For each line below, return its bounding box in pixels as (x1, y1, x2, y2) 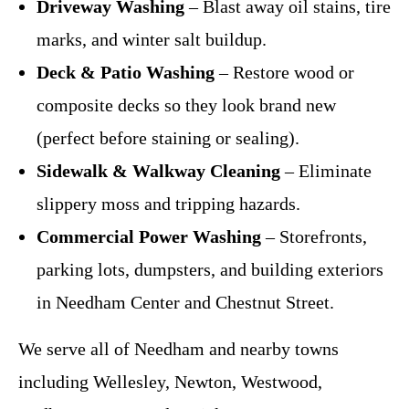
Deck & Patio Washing (37, 62, 215, 83)
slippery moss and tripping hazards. (37, 194, 300, 215)
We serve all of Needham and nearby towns (18, 339, 339, 360)
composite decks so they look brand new (37, 95, 336, 116)
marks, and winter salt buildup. (37, 29, 267, 50)
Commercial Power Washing (37, 226, 261, 247)
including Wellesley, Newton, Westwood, (18, 372, 322, 393)
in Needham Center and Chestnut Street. (37, 292, 334, 313)
